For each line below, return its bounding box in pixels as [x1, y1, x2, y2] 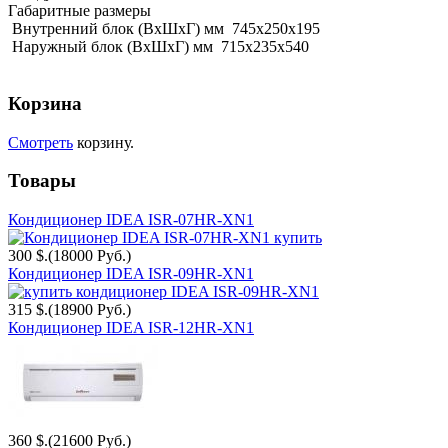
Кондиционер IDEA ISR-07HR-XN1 [8, 211, 254, 228]
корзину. [73, 133, 134, 151]
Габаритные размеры [8, 2, 151, 20]
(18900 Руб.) [48, 301, 131, 318]
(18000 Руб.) [48, 247, 131, 264]
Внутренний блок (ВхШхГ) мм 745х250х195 [8, 20, 320, 38]
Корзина [8, 92, 82, 114]
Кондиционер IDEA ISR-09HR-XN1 [8, 265, 254, 282]
